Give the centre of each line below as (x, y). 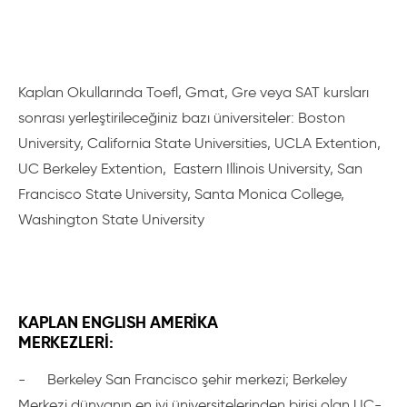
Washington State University (111, 219)
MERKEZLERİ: (66, 342)
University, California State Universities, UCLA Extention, (199, 143)
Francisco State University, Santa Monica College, (181, 194)
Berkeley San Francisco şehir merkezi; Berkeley (197, 379)
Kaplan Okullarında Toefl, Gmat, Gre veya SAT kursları (194, 92)
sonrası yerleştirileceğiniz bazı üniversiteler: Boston (182, 118)
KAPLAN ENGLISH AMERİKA (118, 322)
